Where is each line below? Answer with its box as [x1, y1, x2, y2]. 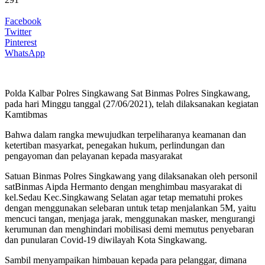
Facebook [5, 15, 41, 26]
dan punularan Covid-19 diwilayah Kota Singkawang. [5, 234, 207, 245]
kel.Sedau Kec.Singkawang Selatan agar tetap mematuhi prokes [5, 192, 243, 202]
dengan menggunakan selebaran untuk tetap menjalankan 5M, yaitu [5, 202, 256, 213]
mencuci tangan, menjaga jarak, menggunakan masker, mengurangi [5, 213, 255, 224]
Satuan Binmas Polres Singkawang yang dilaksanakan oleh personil [5, 170, 257, 181]
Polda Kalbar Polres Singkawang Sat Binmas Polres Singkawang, [5, 88, 250, 98]
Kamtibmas [5, 109, 47, 119]
